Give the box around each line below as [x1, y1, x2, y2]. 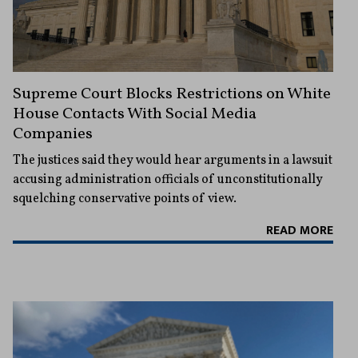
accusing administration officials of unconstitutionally [13, 171, 323, 189]
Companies [13, 123, 93, 146]
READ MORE [266, 220, 333, 242]
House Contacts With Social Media [13, 103, 257, 126]
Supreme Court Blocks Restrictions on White [13, 83, 331, 106]
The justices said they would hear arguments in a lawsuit [13, 152, 332, 170]
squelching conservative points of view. [13, 190, 237, 209]
